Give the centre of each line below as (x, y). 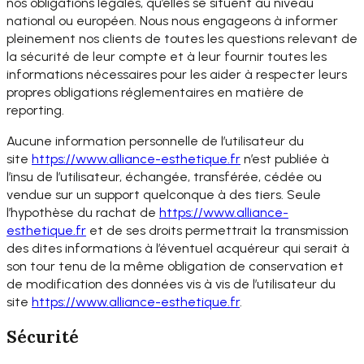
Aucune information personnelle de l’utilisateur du (155, 141)
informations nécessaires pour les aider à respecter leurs (177, 74)
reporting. (35, 110)
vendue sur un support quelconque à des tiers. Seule (164, 194)
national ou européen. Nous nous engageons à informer (172, 20)
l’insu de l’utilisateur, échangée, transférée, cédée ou (164, 176)
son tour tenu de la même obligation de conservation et (175, 266)
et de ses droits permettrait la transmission (217, 230)
